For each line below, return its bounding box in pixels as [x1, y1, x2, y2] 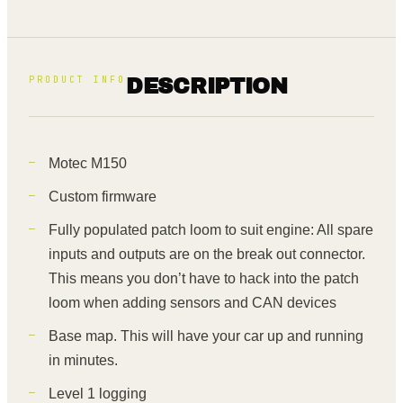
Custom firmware [49, 189, 157, 205]
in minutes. [49, 353, 118, 369]
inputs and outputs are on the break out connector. [49, 246, 365, 263]
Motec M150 [49, 156, 127, 172]
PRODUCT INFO [29, 74, 126, 86]
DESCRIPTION [126, 74, 288, 98]
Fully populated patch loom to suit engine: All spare [49, 222, 373, 238]
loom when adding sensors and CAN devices [49, 295, 336, 311]
